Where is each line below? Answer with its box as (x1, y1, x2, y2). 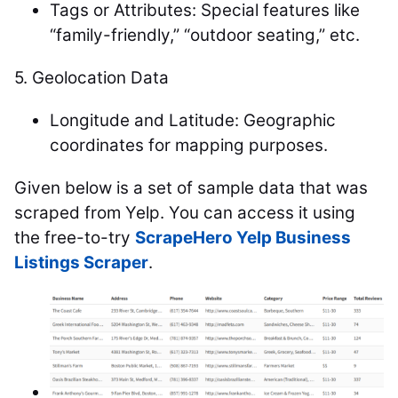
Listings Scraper (14, 252, 148, 273)
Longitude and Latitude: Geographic (50, 110, 336, 131)
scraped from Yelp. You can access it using (14, 203, 355, 223)
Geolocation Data (32, 68, 169, 88)
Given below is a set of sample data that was (14, 178, 368, 198)
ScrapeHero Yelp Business (135, 227, 351, 248)
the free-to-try (14, 227, 135, 248)
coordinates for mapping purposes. (50, 135, 328, 155)
